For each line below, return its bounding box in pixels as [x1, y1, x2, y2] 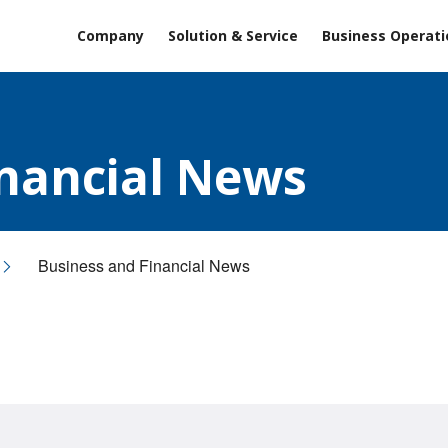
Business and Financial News [38, 254, 250, 277]
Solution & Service [168, 26, 298, 45]
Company [77, 26, 144, 45]
